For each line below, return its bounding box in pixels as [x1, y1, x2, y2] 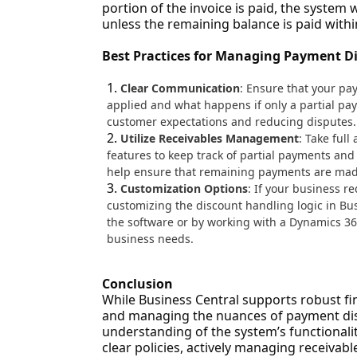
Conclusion [101, 275, 173, 292]
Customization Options [120, 181, 248, 196]
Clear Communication [120, 80, 240, 96]
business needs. [106, 231, 194, 246]
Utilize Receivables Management [120, 131, 299, 146]
